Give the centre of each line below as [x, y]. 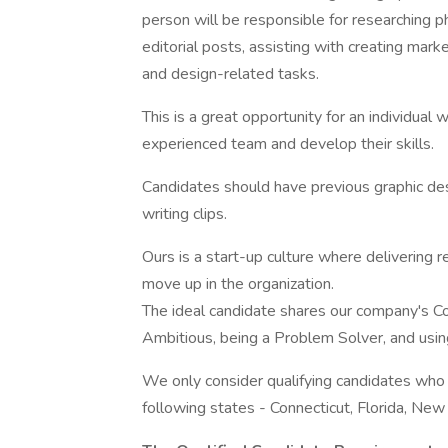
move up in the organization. [238, 284]
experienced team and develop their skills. [290, 144]
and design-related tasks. [230, 74]
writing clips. [184, 214]
